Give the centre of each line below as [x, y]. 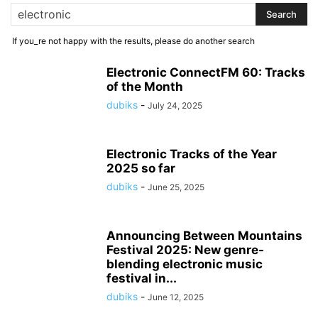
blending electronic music [185, 264]
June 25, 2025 [176, 187]
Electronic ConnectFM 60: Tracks [206, 72]
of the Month [145, 87]
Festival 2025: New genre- [185, 250]
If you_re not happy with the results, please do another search [133, 41]
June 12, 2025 [176, 297]
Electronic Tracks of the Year [192, 154]
